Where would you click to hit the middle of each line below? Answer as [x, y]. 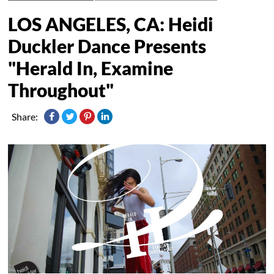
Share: [25, 116]
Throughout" [61, 90]
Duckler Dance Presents [107, 46]
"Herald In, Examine [91, 68]
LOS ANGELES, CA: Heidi [111, 24]
